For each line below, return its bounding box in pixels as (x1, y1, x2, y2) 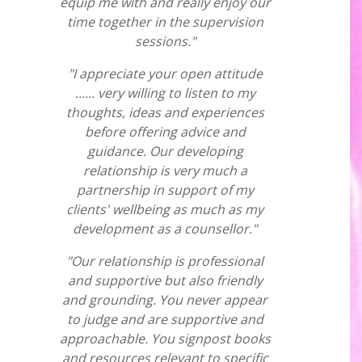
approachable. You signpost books (59, 330, 271, 347)
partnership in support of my (76, 181, 254, 199)
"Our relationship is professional (66, 252, 263, 270)
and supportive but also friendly (67, 271, 263, 289)
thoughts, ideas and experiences (65, 103, 264, 121)
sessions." (134, 32, 196, 50)
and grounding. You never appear (62, 291, 267, 309)
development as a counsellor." (73, 220, 257, 238)
